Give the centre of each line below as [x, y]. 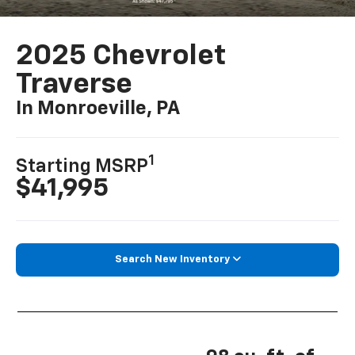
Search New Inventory [172, 259]
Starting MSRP [82, 166]
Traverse [74, 85]
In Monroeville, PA [98, 109]
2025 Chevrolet [121, 57]
